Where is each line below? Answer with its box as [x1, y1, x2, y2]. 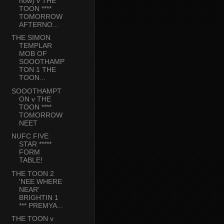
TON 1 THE [18, 65, 56, 74]
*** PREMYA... [18, 201, 63, 209]
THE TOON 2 [11, 169, 54, 177]
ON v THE [18, 94, 51, 103]
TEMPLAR [18, 41, 52, 50]
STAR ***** [18, 140, 51, 148]
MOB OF [18, 49, 47, 58]
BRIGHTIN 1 [18, 193, 58, 201]
